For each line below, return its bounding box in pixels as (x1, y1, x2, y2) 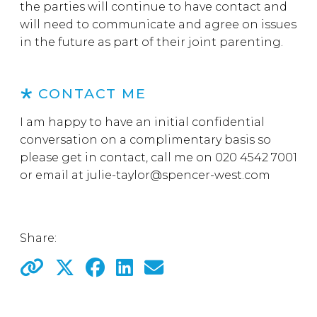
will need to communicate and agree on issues (20, 18, 296, 31)
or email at (20, 168, 86, 182)
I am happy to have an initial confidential (20, 115, 265, 129)
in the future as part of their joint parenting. (20, 35, 286, 49)
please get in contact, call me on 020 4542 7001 (20, 151, 297, 164)
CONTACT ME (38, 85, 147, 102)
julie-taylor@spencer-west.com (86, 168, 270, 182)
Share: (20, 231, 57, 245)
